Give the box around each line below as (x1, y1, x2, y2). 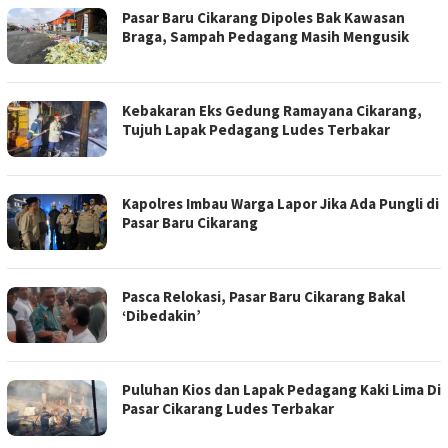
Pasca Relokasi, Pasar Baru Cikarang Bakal (122, 287, 405, 307)
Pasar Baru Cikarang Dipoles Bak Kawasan (122, 8, 405, 28)
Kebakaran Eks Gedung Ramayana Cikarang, (122, 101, 422, 121)
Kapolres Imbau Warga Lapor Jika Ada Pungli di (122, 194, 439, 214)
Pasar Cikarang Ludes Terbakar (122, 399, 334, 419)
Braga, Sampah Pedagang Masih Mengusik (122, 27, 409, 47)
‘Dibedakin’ (122, 306, 201, 326)
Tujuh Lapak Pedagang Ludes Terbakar (122, 120, 390, 140)
